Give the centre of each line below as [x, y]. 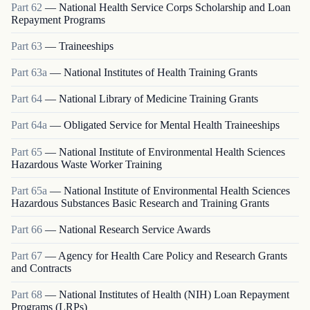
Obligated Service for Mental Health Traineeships [172, 125]
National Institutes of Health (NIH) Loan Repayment [174, 295]
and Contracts [41, 268]
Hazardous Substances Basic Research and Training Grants [140, 203]
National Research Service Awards [135, 229]
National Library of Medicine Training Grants [158, 99]
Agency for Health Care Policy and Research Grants [173, 256]
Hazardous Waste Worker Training [86, 164]
